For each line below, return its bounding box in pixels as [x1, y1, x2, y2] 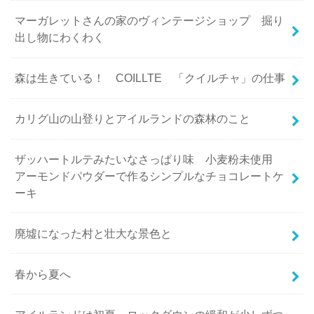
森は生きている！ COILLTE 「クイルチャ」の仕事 [15, 71, 286, 85]
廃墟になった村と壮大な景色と [15, 226, 172, 240]
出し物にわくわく [15, 31, 105, 44]
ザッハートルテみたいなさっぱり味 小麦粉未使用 [15, 152, 285, 165]
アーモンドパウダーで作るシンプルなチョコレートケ [15, 169, 285, 182]
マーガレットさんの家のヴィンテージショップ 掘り [15, 14, 285, 27]
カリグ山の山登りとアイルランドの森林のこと [15, 112, 251, 125]
